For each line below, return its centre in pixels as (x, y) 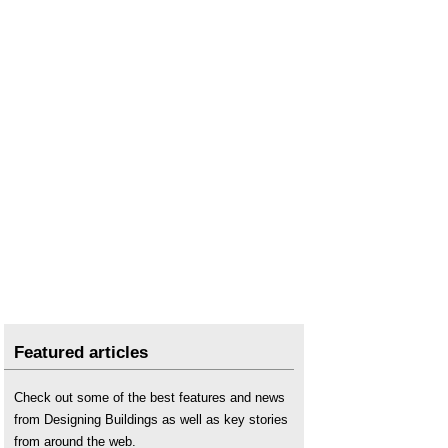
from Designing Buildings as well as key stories (151, 419)
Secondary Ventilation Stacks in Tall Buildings (147, 24)
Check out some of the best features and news (149, 397)
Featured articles (81, 352)
